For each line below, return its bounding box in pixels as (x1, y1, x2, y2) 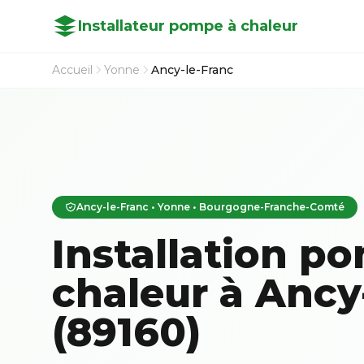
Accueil (52, 63, 93, 77)
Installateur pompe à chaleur (78, 17, 298, 35)
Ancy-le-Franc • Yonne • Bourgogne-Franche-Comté (76, 201, 344, 213)
